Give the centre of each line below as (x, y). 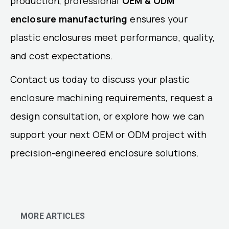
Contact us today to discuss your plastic (100, 79)
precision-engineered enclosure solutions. (105, 153)
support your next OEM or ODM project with (109, 135)
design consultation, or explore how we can (107, 116)
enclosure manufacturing (69, 19)
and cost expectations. (62, 56)
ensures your (157, 19)
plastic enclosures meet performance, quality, (113, 38)
